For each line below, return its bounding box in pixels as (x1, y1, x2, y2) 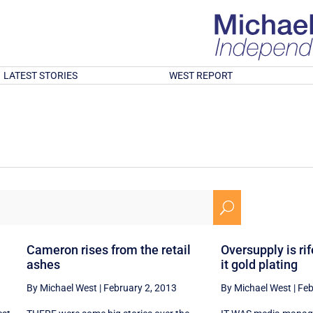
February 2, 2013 (103, 282, 177, 293)
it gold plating (220, 256, 298, 272)
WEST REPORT (169, 70, 233, 81)
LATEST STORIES (3, 70, 78, 81)
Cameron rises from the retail (26, 242, 191, 257)
